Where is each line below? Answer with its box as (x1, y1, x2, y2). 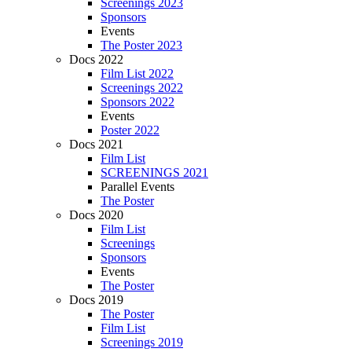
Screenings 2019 (101, 335, 183, 349)
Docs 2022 (69, 52, 123, 66)
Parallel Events (101, 179, 174, 193)
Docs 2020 (69, 207, 123, 222)
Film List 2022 (101, 66, 174, 80)
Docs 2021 (69, 137, 123, 151)
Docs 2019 (69, 292, 123, 306)
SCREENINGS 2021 (101, 165, 208, 179)
